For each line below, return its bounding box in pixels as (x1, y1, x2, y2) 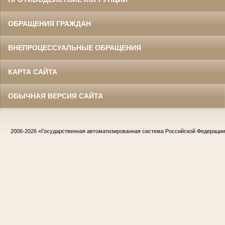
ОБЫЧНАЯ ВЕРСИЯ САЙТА (8, 91, 103, 100)
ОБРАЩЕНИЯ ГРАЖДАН (8, 19, 91, 28)
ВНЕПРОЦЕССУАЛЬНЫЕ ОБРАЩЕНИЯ (8, 43, 141, 52)
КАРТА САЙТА (8, 67, 57, 76)
